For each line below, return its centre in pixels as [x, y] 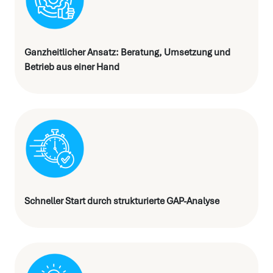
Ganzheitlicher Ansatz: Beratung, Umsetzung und [127, 52]
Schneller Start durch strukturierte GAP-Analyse [122, 201]
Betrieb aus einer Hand [72, 67]
